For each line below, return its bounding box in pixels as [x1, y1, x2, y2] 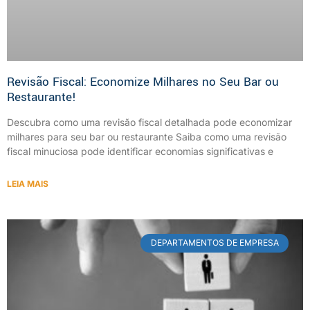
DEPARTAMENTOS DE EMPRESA [150, 237, 279, 248]
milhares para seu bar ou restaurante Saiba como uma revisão [7, 131, 286, 143]
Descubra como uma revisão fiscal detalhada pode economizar [7, 116, 292, 129]
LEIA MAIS [7, 179, 48, 190]
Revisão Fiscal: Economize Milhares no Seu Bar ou [7, 73, 279, 91]
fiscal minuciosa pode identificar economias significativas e [7, 145, 273, 158]
